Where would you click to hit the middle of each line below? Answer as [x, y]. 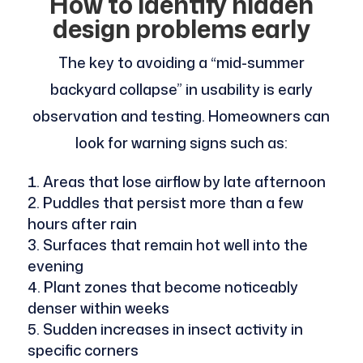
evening [55, 266]
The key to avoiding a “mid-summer [181, 63]
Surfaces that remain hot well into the [175, 245]
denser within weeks [98, 308]
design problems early [181, 29]
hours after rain [82, 224]
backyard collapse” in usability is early [181, 90]
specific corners [83, 350]
